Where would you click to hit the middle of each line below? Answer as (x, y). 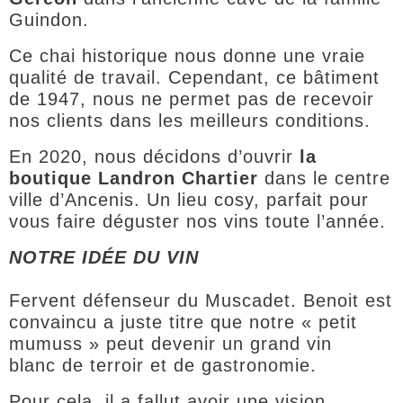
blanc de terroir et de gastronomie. (163, 365)
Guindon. (49, 19)
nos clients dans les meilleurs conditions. (190, 120)
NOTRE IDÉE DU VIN (104, 257)
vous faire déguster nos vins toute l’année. (197, 221)
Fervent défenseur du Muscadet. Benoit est (201, 300)
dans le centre (324, 178)
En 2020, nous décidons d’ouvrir (154, 156)
